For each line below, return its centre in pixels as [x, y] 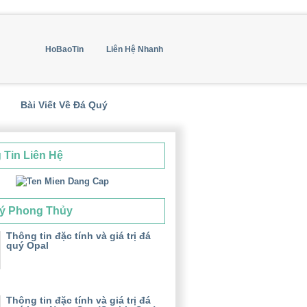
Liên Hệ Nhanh [135, 49]
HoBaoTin [64, 49]
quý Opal [27, 245]
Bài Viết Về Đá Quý [64, 105]
